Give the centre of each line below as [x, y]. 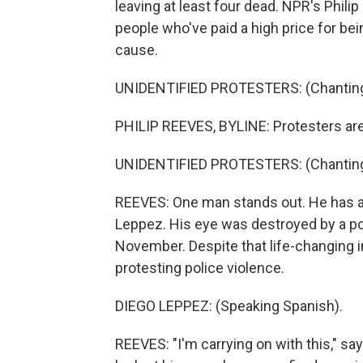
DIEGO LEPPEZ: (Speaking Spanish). [229, 306]
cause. [137, 50]
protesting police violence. [200, 268]
